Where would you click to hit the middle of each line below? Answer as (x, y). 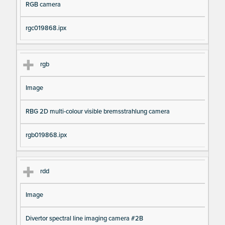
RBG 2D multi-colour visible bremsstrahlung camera (97, 112)
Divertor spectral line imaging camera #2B (84, 219)
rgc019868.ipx (46, 28)
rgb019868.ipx (46, 135)
